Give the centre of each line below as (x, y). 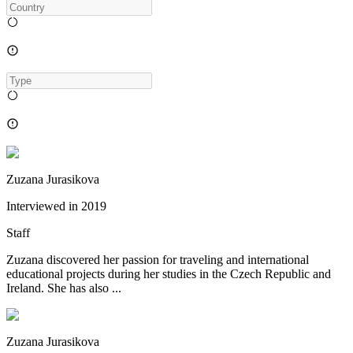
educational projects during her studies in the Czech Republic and (169, 274)
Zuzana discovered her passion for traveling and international (158, 260)
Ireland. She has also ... (64, 288)
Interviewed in (42, 206)
